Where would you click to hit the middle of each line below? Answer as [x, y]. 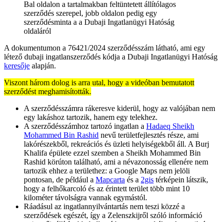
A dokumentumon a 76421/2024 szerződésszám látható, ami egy [105, 48]
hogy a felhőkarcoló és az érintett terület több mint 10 [107, 188]
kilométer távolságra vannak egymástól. [85, 197]
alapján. [43, 65]
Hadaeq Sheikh [170, 126]
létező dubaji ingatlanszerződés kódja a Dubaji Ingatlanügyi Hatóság [111, 56]
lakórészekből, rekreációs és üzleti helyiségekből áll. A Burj [116, 144]
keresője [17, 65]
